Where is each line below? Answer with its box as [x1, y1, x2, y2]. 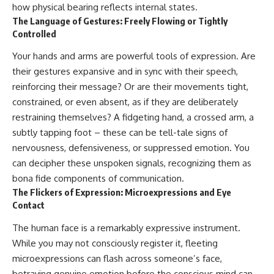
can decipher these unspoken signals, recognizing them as [12, 157, 251, 169]
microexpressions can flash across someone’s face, [12, 252, 222, 264]
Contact [12, 199, 45, 211]
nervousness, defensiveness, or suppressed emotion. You [12, 142, 250, 154]
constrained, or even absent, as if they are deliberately [12, 96, 238, 108]
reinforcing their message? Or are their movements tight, [12, 81, 248, 93]
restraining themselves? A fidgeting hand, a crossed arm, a [12, 111, 254, 124]
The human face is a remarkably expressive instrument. [12, 221, 240, 234]
